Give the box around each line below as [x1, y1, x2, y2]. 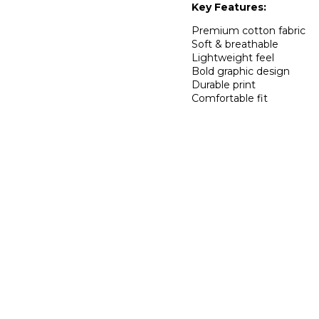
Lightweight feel [192, 51, 274, 64]
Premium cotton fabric [192, 23, 305, 37]
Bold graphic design [192, 64, 290, 78]
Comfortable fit [192, 91, 268, 105]
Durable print [192, 78, 256, 91]
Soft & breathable [192, 37, 278, 51]
